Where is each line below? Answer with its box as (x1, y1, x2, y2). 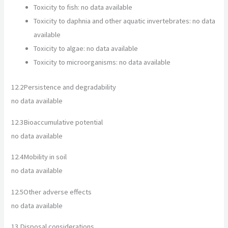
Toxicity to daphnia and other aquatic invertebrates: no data (34, 16, 216, 26)
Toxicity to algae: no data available (34, 44, 138, 53)
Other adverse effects (23, 187, 92, 196)
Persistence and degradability (23, 82, 117, 92)
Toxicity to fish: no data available (34, 3, 133, 12)
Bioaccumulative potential (23, 117, 103, 127)
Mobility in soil (23, 152, 67, 162)
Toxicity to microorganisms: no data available (34, 58, 171, 67)
